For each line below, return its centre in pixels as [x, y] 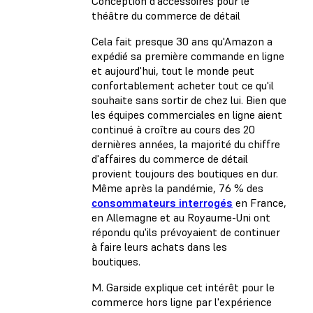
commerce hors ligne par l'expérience [182, 302]
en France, [260, 203]
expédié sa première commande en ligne [188, 56]
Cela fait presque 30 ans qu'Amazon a [182, 42]
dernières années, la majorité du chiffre [186, 144]
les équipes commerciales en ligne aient [187, 115]
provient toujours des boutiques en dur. [185, 174]
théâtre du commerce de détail [166, 16]
